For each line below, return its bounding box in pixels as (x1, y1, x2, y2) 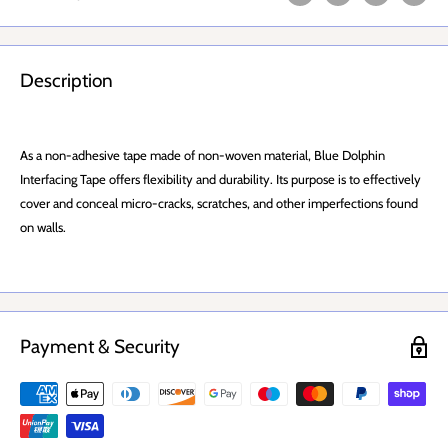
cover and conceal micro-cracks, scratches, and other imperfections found (20, 195, 418, 212)
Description (20, 68, 113, 92)
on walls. (20, 219, 66, 236)
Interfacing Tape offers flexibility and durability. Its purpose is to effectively (20, 171, 421, 188)
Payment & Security (20, 335, 180, 359)
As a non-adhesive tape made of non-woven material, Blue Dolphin (20, 147, 385, 164)
